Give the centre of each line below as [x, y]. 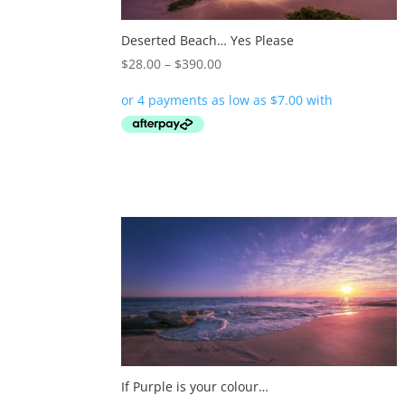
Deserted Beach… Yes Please [208, 41]
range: [240, 84]
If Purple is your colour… [195, 387]
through [245, 126]
